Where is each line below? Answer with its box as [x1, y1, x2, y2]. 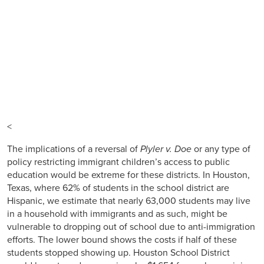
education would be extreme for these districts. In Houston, [7, 169, 250, 181]
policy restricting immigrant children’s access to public [7, 156, 230, 168]
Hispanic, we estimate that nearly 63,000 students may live [7, 194, 250, 207]
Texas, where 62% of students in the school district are [7, 181, 229, 194]
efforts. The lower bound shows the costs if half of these [7, 233, 237, 246]
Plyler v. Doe [140, 143, 192, 155]
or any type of [192, 143, 250, 155]
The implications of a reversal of [7, 143, 140, 155]
